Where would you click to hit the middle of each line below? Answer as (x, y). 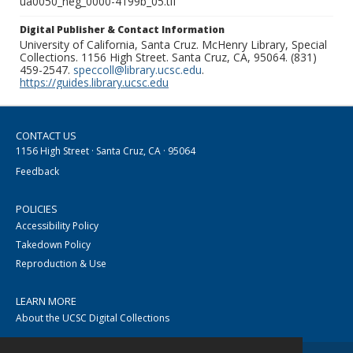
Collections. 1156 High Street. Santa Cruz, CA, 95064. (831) (168, 58)
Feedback (37, 172)
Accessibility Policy (57, 226)
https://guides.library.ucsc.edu (94, 83)
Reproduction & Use (61, 264)
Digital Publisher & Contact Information (122, 30)
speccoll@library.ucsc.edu (137, 70)
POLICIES (37, 209)
